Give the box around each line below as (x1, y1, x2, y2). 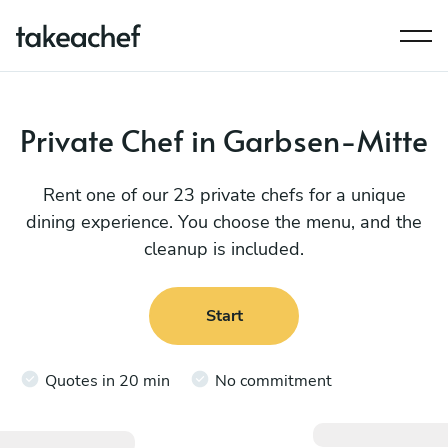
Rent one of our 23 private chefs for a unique (42, 183, 406, 207)
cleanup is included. (144, 237, 304, 261)
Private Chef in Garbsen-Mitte (20, 119, 428, 160)
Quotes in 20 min (45, 369, 170, 392)
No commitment (215, 369, 332, 392)
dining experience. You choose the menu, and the (26, 210, 422, 234)
